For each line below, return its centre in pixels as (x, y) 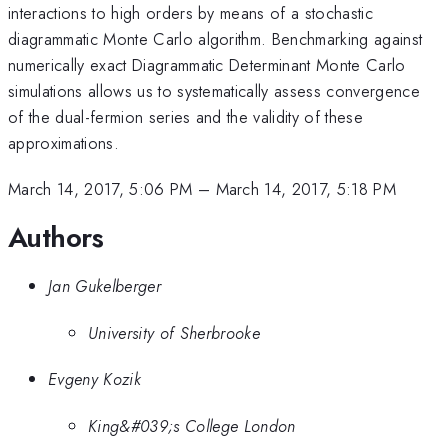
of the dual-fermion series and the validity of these (186, 116)
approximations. (63, 142)
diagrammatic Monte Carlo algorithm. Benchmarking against (215, 38)
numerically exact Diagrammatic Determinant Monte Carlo (207, 64)
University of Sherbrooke (174, 332)
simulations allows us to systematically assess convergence (214, 90)
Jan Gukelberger (104, 286)
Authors (56, 237)
